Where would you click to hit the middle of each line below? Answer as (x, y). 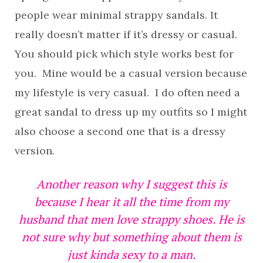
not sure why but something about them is (131, 237)
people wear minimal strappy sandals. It (116, 15)
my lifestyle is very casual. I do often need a (127, 92)
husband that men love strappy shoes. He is (131, 219)
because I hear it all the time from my (131, 201)
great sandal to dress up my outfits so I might (131, 112)
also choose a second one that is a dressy (120, 131)
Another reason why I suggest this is (131, 184)
